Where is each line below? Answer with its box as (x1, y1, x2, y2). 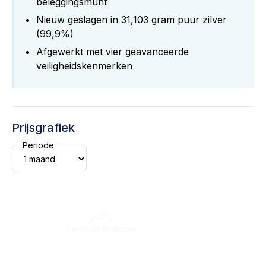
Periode (22, 140, 54, 150)
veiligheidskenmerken (36, 60, 132, 72)
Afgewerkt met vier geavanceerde (36, 46, 189, 58)
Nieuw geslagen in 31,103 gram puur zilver (36, 14, 227, 26)
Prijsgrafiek (12, 121, 75, 135)
